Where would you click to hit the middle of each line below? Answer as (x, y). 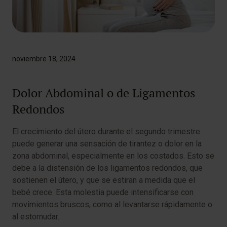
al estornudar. (36, 217)
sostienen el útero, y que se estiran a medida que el (104, 180)
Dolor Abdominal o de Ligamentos (104, 93)
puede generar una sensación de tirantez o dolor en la (107, 144)
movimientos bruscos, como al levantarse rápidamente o (112, 204)
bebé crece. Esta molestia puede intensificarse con (103, 192)
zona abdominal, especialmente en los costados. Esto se (113, 156)
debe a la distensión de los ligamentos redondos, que (107, 168)
